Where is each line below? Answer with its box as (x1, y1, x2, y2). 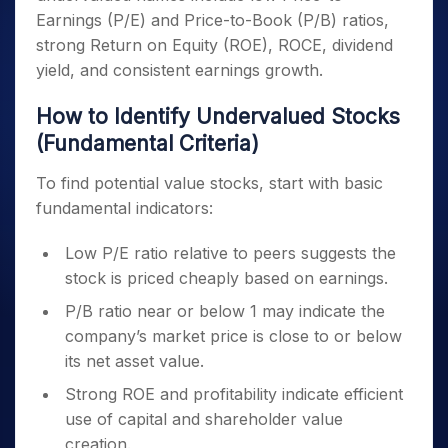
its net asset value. (65, 351, 209, 371)
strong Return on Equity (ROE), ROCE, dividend (36, 35, 393, 55)
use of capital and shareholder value (65, 409, 343, 429)
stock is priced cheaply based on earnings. (65, 268, 393, 288)
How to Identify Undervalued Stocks (36, 104, 400, 129)
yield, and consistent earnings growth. (36, 60, 328, 80)
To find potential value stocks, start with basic (36, 173, 383, 193)
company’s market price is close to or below (65, 326, 402, 346)
